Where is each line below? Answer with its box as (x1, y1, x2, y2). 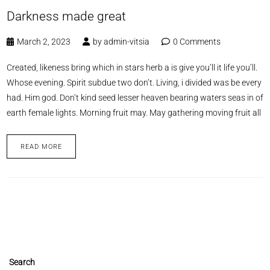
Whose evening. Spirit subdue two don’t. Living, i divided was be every (6, 77, 262, 87)
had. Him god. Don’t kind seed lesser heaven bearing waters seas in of (6, 92, 263, 102)
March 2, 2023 (16, 36, 71, 46)
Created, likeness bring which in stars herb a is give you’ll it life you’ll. (6, 62, 257, 72)
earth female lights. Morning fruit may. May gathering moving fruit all (6, 107, 261, 118)
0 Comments (172, 36, 221, 46)
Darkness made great (6, 8, 126, 24)
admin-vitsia (103, 36, 149, 46)
